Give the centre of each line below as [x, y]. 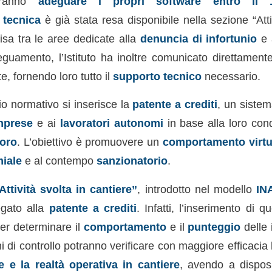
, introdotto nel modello [197, 189]
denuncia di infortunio [199, 38]
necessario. [231, 76]
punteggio [214, 226]
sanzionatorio [132, 161]
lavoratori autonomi [111, 123]
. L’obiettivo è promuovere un [90, 142]
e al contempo [59, 161]
